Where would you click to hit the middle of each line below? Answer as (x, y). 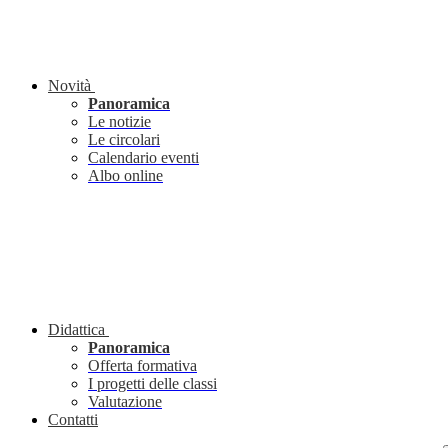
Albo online (125, 176)
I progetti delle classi (152, 384)
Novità (69, 86)
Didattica (76, 330)
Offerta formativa (142, 366)
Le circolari (124, 140)
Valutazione (125, 402)
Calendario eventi (143, 158)
